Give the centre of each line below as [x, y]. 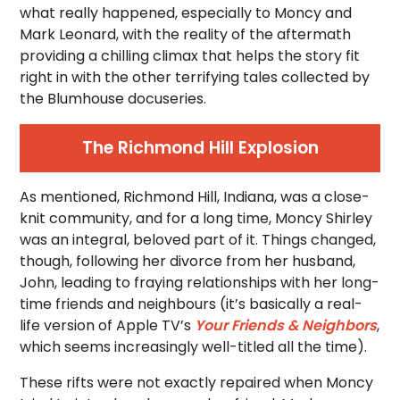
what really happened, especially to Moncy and [186, 13]
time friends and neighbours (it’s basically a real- [192, 304]
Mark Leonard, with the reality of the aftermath [186, 34]
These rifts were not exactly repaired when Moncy [197, 383]
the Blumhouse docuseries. [113, 99]
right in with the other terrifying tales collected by [195, 77]
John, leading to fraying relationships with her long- [200, 283]
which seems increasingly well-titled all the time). [194, 347]
